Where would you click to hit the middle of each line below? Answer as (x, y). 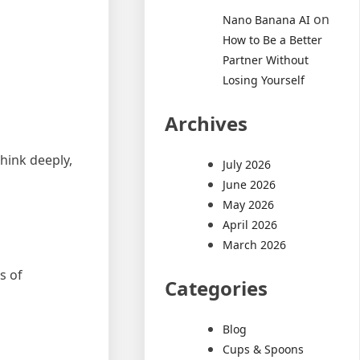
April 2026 (250, 224)
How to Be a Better (273, 39)
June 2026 (250, 184)
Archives (207, 123)
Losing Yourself (264, 80)
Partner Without (266, 59)
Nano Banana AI (267, 19)
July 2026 (247, 164)
